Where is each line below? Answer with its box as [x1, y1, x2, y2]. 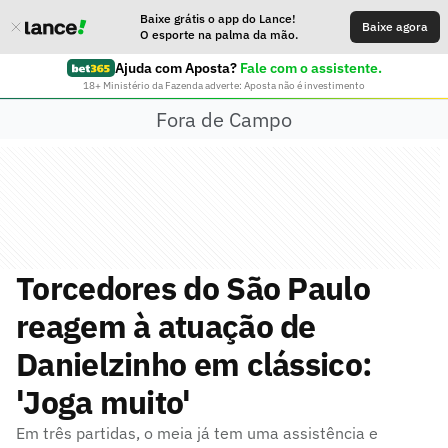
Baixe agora [362, 19, 428, 34]
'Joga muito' [16, 381, 191, 423]
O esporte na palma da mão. [140, 27, 298, 42]
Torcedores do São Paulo [16, 267, 370, 309]
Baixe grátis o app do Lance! [140, 11, 296, 26]
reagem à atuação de [16, 305, 316, 347]
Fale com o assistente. [239, 59, 382, 77]
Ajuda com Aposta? [114, 59, 237, 77]
